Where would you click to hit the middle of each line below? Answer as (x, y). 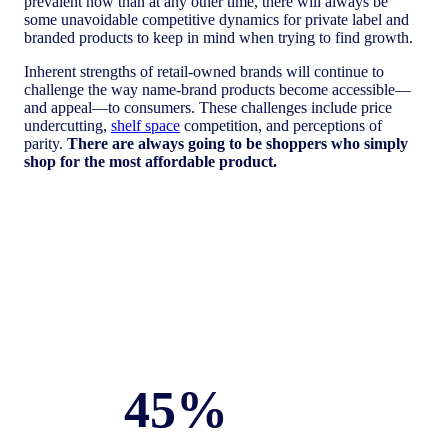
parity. (45, 144)
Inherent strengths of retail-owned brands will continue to (204, 72)
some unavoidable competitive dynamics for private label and (216, 20)
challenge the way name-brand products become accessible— (217, 90)
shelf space (145, 126)
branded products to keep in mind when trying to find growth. (220, 38)
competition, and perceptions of (281, 126)
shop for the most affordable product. (152, 162)
